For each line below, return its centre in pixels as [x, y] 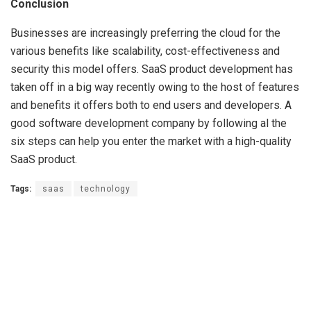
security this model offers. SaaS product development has [152, 69]
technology [106, 189]
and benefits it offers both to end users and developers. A [151, 105]
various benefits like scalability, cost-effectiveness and [145, 51]
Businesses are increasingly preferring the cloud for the [145, 33]
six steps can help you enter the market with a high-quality [151, 141]
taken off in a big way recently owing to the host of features [155, 87]
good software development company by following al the [149, 123]
